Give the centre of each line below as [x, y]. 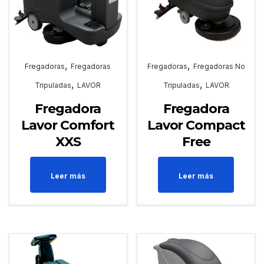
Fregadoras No [219, 66]
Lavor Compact [196, 125]
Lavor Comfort [68, 125]
